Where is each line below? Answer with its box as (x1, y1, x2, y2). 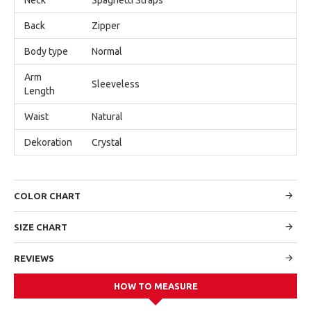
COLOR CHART (14, 190, 81, 201)
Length (24, 85, 55, 96)
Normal (92, 45, 122, 57)
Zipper (92, 19, 120, 31)
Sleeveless (92, 78, 140, 90)
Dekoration (24, 136, 72, 148)
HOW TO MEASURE (113, 280, 198, 291)
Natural (92, 110, 123, 122)
